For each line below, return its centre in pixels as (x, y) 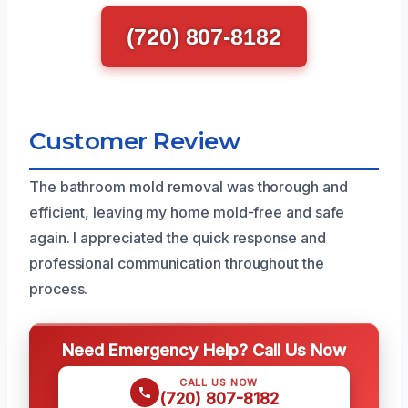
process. (59, 288)
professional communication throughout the (177, 263)
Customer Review (135, 140)
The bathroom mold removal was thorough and (189, 186)
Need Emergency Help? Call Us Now (204, 349)
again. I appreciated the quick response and (178, 237)
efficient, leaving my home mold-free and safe (187, 212)
